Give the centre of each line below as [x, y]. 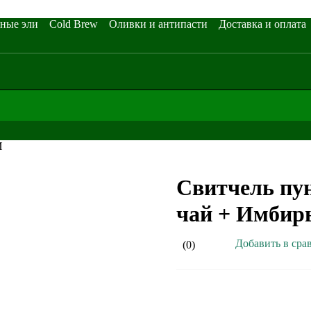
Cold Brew [74, 24]
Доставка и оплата [262, 24]
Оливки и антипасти [158, 24]
